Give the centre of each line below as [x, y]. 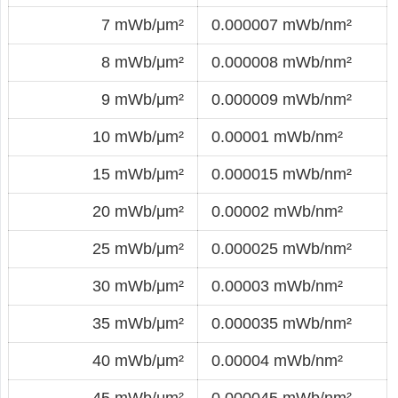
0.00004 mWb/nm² [277, 360]
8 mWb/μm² [143, 62]
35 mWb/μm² [138, 323]
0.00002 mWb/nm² [277, 211]
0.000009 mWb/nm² [282, 99]
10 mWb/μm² [138, 136]
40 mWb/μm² [138, 360]
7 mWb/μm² [143, 24]
